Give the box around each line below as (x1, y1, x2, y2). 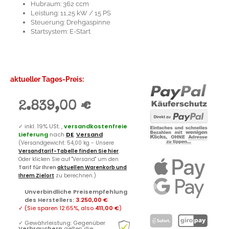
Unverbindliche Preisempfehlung (25, 187, 127, 196)
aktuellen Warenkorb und (57, 163, 127, 171)
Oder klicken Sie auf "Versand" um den (18, 155, 119, 163)
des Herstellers (25, 195, 73, 204)
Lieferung (18, 130, 48, 139)
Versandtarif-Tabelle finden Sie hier (18, 147, 119, 155)
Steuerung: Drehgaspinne (31, 18, 110, 26)
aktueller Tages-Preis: (10, 75, 84, 83)
